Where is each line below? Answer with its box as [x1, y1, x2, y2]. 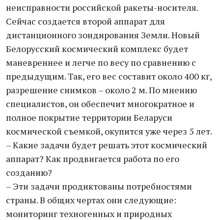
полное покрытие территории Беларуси [6, 111, 172, 123]
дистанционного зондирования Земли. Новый [6, 29, 200, 41]
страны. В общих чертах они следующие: [6, 194, 176, 206]
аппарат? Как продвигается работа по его [6, 153, 179, 165]
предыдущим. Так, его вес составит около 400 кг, [6, 70, 212, 82]
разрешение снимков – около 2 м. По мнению [6, 84, 197, 96]
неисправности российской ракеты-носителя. [6, 1, 198, 13]
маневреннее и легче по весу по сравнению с [6, 56, 196, 68]
